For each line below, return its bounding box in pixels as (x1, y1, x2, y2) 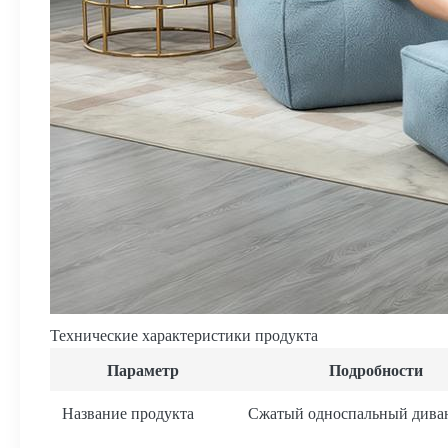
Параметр (107, 358, 179, 381)
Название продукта (62, 402, 194, 423)
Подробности (328, 358, 423, 381)
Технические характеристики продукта (50, 324, 318, 345)
